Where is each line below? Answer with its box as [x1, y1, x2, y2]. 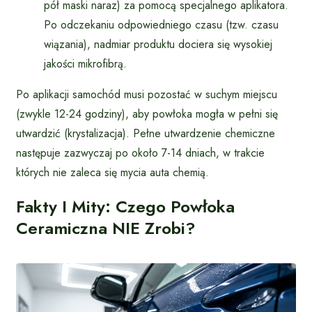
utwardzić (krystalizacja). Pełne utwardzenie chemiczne [16, 125, 275, 141]
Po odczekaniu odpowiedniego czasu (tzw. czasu [44, 16, 279, 33]
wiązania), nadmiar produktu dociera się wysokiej [44, 36, 272, 52]
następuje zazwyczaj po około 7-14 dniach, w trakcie [16, 144, 265, 161]
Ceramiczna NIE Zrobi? [16, 216, 196, 241]
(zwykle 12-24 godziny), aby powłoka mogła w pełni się [16, 105, 278, 122]
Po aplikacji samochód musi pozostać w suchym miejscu [16, 86, 277, 102]
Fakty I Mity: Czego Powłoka [16, 194, 235, 219]
